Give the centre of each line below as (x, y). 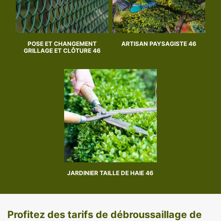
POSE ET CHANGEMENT (62, 44)
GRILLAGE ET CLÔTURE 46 (62, 51)
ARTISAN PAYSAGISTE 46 (159, 44)
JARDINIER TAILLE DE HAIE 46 (110, 173)
